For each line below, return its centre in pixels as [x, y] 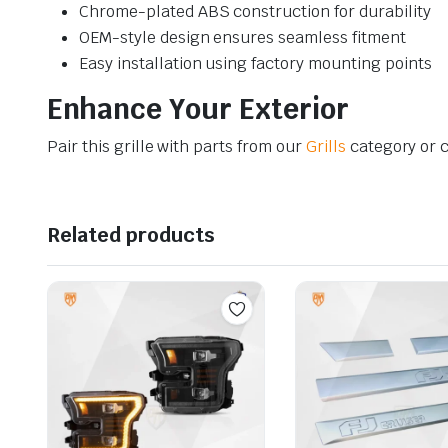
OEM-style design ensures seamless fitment [242, 37]
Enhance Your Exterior [198, 108]
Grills [325, 146]
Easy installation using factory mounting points [255, 63]
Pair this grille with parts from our [176, 146]
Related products [131, 234]
